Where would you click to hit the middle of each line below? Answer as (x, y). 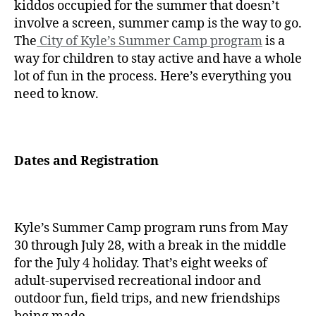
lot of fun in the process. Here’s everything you (153, 76)
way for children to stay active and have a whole (158, 59)
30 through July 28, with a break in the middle (150, 245)
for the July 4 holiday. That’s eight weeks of (141, 263)
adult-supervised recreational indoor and (138, 281)
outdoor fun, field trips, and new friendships (147, 298)
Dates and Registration (86, 161)
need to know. (56, 94)
